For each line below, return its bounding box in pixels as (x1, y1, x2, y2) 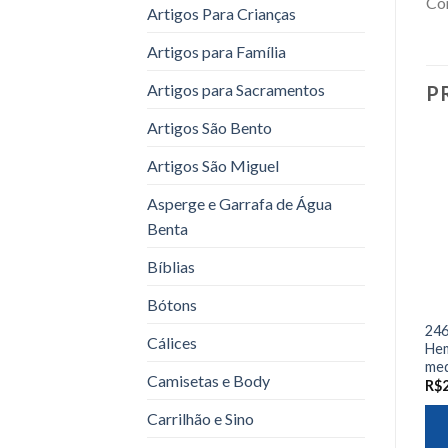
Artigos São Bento (147, 117, 272, 137)
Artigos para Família (147, 41, 286, 61)
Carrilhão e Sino (147, 408, 254, 428)
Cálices (147, 332, 197, 352)
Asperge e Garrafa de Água (147, 193, 332, 213)
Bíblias (147, 256, 195, 276)
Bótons (147, 294, 197, 314)
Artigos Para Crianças (147, 3, 296, 23)
